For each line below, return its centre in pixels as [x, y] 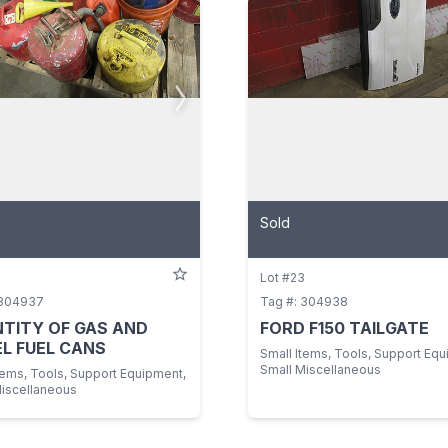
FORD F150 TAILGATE [344, 327]
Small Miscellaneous [320, 369]
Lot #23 [282, 277]
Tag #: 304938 [304, 301]
